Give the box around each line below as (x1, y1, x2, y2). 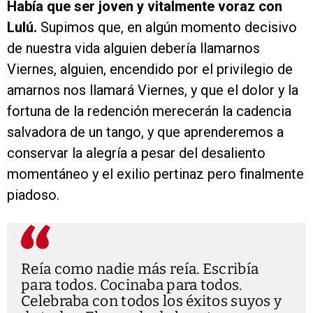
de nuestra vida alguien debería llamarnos (7, 40, 260, 57)
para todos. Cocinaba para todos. (21, 276, 242, 295)
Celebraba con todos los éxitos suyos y (21, 292, 282, 311)
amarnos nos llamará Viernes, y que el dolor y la (7, 82, 298, 99)
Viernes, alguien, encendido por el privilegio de (7, 61, 293, 78)
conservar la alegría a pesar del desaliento (7, 145, 265, 162)
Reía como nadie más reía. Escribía (21, 260, 259, 279)
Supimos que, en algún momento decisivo (41, 19, 297, 36)
